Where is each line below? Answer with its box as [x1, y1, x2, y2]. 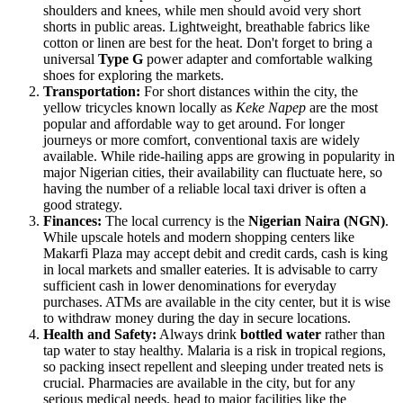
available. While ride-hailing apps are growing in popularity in [43, 148, 395, 164]
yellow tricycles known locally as [43, 99, 236, 115]
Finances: [43, 212, 102, 228]
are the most [306, 99, 378, 115]
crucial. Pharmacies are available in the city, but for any [43, 374, 355, 390]
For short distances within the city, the [140, 83, 358, 99]
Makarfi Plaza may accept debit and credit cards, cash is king [43, 245, 388, 261]
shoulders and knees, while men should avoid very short [43, 2, 361, 18]
